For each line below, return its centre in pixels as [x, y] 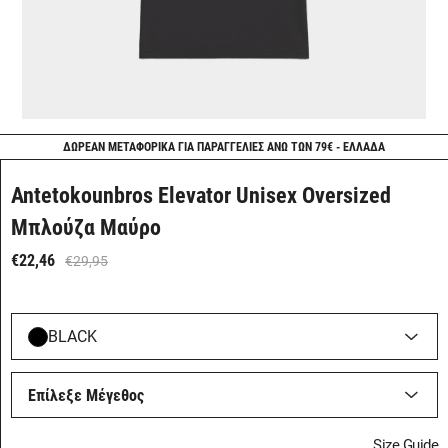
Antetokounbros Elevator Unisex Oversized [201, 196]
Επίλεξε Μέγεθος [86, 395]
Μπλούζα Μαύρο [86, 228]
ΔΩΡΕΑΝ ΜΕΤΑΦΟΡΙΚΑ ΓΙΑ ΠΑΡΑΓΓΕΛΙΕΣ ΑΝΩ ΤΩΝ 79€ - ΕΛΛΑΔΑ [224, 147]
